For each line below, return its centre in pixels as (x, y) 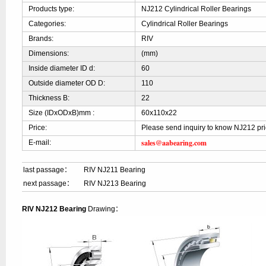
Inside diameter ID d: (62, 68)
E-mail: (40, 142)
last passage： (47, 170)
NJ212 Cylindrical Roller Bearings (197, 9)
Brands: (41, 39)
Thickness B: (49, 98)
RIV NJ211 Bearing (115, 170)
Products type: (52, 9)
